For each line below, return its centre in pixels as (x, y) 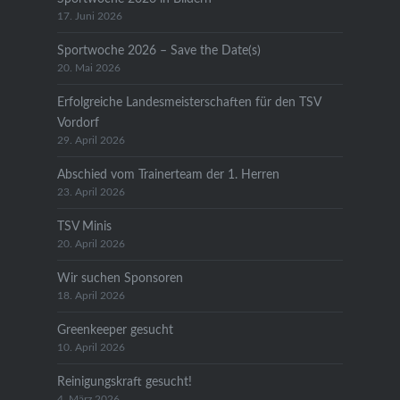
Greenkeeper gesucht (115, 329)
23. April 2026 (91, 192)
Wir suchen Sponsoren (120, 278)
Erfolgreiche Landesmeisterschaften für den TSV (188, 102)
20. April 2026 (91, 244)
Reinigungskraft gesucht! (124, 381)
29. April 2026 (91, 140)
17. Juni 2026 (89, 16)
